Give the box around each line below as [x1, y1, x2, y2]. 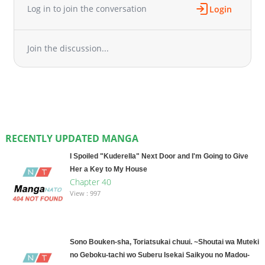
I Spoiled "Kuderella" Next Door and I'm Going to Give [69, 151, 248, 160]
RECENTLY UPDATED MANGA [5, 131, 138, 145]
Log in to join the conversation [27, 3, 147, 15]
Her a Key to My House [69, 164, 147, 173]
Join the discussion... [27, 42, 109, 54]
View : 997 [69, 188, 101, 198]
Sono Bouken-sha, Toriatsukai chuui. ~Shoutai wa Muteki [69, 237, 259, 246]
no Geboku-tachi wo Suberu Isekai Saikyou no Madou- [69, 250, 250, 259]
